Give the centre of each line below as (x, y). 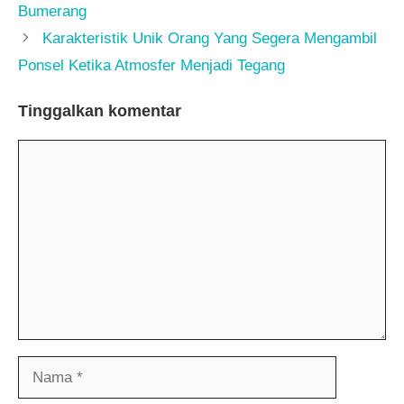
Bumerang (52, 11)
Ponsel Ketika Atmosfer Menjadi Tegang (151, 65)
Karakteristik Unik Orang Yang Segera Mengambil (210, 38)
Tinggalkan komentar (100, 111)
